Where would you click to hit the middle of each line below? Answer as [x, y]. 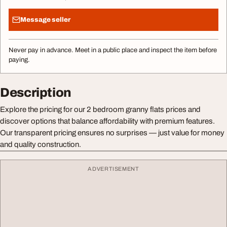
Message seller [45, 20]
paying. [19, 60]
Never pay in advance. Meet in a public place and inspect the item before [113, 50]
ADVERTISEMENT [113, 169]
